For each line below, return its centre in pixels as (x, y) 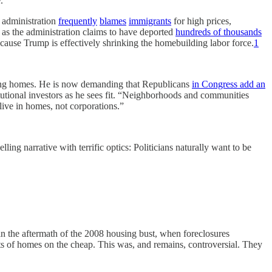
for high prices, (201, 21)
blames (113, 21)
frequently (78, 21)
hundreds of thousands (219, 32)
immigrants (150, 21)
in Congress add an (229, 84)
